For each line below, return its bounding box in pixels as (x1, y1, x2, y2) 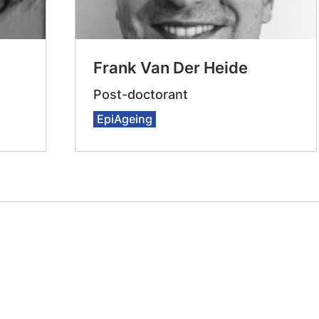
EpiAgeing (96, 112, 152, 126)
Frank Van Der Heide (93, 58, 248, 77)
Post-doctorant (93, 87, 188, 102)
